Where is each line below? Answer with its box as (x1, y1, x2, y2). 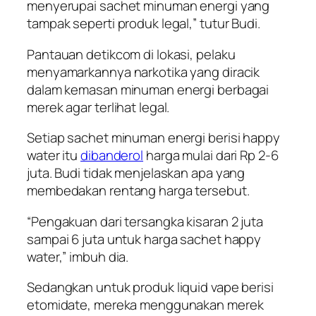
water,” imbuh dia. (27, 247, 129, 266)
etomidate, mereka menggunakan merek (27, 296, 264, 315)
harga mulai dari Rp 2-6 (143, 146, 279, 165)
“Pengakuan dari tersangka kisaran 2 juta (27, 212, 263, 231)
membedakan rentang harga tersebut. (27, 181, 250, 200)
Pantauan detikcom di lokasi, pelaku (27, 44, 236, 63)
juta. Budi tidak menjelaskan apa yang (27, 164, 245, 183)
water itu (27, 146, 81, 165)
